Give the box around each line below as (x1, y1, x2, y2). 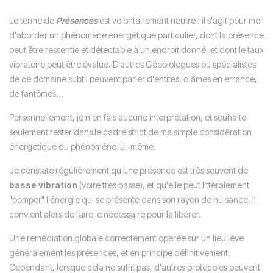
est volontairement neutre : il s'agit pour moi (97, 15, 262, 26)
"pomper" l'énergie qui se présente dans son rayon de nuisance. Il (9, 194, 256, 205)
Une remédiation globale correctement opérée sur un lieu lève (9, 233, 244, 243)
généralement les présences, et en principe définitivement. (9, 247, 230, 258)
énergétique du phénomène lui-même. (9, 141, 156, 152)
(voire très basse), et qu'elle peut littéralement (79, 180, 249, 190)
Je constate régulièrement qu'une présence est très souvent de (9, 165, 248, 175)
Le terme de (9, 15, 56, 26)
